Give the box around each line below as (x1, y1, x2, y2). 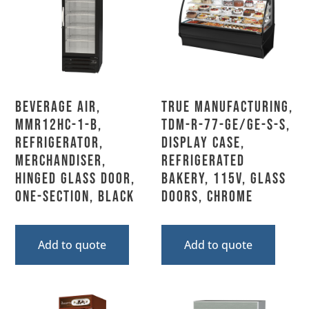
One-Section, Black (15, 188, 135, 207)
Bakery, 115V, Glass (161, 170, 286, 189)
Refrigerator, (15, 134, 104, 153)
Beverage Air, (15, 98, 101, 117)
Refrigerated (161, 152, 245, 171)
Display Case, (161, 134, 245, 153)
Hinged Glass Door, (15, 170, 136, 189)
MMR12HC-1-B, (15, 116, 103, 135)
